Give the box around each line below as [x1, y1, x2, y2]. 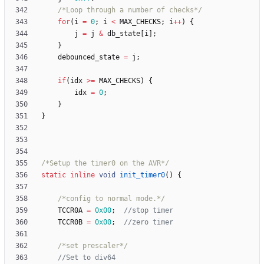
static [41, 171, 66, 180]
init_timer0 [120, 171, 165, 180]
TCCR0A [58, 206, 82, 215]
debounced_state [58, 53, 120, 62]
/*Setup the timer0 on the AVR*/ [41, 159, 169, 168]
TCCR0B [58, 218, 82, 227]
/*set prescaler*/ [58, 242, 128, 250]
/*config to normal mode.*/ [58, 194, 165, 203]
